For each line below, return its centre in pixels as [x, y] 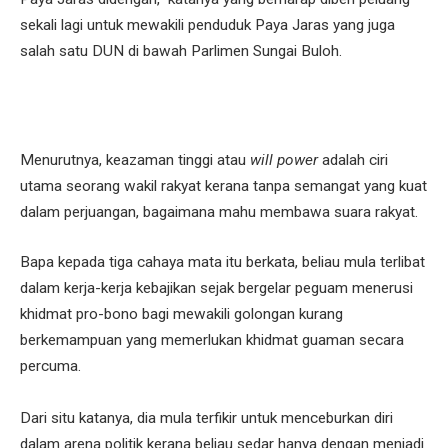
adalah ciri [353, 160]
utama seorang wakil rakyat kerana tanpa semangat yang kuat [223, 186]
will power [284, 160]
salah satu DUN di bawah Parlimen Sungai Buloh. [181, 50]
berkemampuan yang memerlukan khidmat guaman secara [212, 339]
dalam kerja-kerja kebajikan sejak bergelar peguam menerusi [216, 287]
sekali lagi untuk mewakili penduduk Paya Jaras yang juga [207, 24]
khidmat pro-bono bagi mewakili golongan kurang [181, 313]
